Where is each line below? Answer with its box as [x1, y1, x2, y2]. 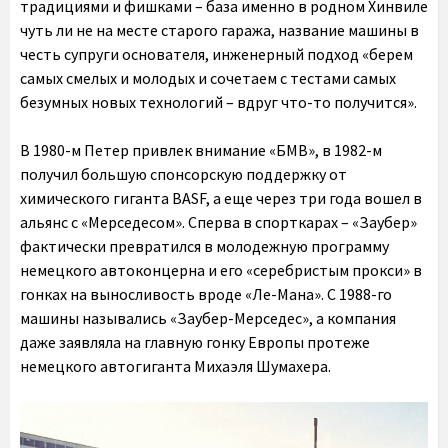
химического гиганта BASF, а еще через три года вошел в [20, 188, 422, 209]
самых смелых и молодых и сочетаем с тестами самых [20, 68, 396, 89]
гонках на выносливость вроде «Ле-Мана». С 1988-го [20, 284, 392, 305]
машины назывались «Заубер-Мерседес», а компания [20, 308, 396, 329]
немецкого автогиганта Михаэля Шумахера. [20, 356, 331, 377]
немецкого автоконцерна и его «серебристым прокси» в [20, 260, 422, 281]
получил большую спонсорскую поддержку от [20, 164, 347, 185]
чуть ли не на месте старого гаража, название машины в [20, 20, 419, 41]
